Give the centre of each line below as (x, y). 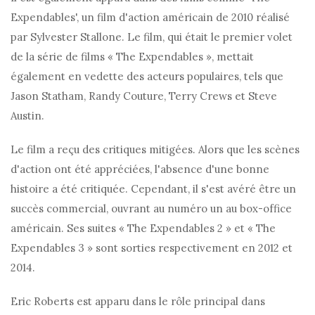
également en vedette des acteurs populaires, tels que (147, 77)
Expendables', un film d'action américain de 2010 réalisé (150, 18)
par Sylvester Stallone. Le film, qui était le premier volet (152, 37)
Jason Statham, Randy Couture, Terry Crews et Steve (144, 96)
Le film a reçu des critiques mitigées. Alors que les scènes (155, 150)
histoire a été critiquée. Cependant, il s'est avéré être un (153, 189)
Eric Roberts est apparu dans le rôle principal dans (138, 302)
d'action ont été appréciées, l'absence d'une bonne (140, 169)
